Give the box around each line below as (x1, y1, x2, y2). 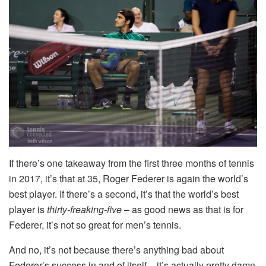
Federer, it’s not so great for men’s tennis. (9, 217, 181, 232)
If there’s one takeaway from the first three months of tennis (9, 156, 254, 170)
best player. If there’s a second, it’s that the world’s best (9, 186, 239, 201)
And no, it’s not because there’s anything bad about (9, 242, 224, 256)
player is (9, 202, 47, 216)
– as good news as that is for (124, 202, 243, 216)
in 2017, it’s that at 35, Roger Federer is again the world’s (9, 171, 248, 185)
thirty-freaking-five (47, 202, 124, 216)
